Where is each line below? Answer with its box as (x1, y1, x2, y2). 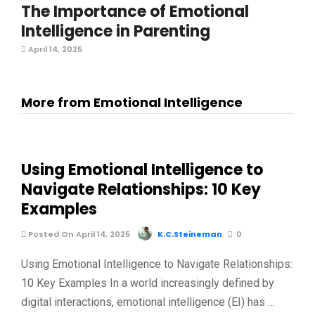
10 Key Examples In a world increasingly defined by (21, 276, 274, 290)
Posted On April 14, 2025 (26, 229, 130, 240)
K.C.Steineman (157, 229, 222, 240)
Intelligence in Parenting (21, 20, 210, 42)
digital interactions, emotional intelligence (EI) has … (21, 295, 275, 309)
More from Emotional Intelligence (21, 94, 243, 111)
